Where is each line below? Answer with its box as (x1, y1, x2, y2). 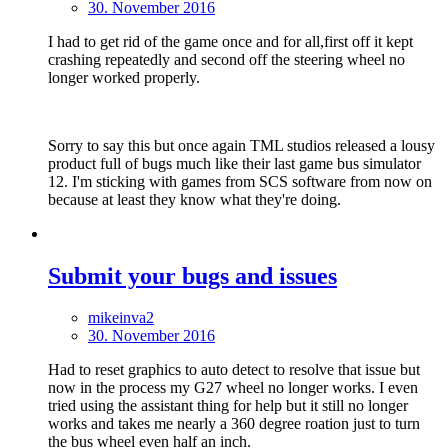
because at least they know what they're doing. (48, 190, 341, 208)
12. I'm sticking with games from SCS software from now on (48, 172, 432, 190)
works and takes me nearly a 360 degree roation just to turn (48, 415, 420, 433)
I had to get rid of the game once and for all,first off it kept (48, 32, 413, 50)
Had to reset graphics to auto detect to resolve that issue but (48, 361, 420, 379)
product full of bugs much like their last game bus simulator (48, 154, 421, 172)
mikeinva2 (88, 309, 154, 327)
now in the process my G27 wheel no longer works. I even (48, 379, 418, 397)
